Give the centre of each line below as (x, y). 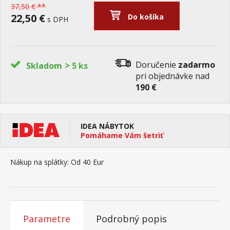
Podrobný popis (131, 219)
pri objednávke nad (172, 76)
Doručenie (157, 65)
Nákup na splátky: (40, 162)
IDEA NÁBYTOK (107, 126)
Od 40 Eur (86, 162)
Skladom (44, 66)
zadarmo (197, 65)
